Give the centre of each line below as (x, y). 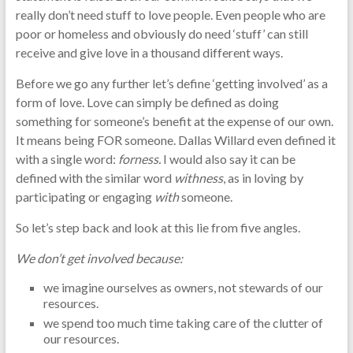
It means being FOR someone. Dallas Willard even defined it (175, 140)
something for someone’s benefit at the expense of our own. (174, 121)
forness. (140, 159)
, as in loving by (263, 178)
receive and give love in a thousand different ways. (149, 53)
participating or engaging (85, 197)
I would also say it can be (229, 159)
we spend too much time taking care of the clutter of (183, 323)
